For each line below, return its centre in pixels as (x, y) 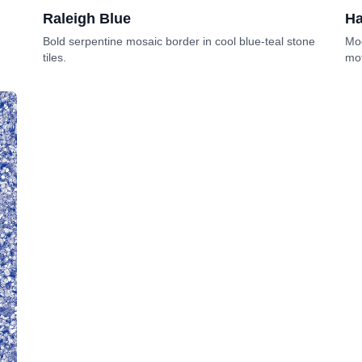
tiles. (55, 58)
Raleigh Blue (87, 19)
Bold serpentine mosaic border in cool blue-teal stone (179, 42)
